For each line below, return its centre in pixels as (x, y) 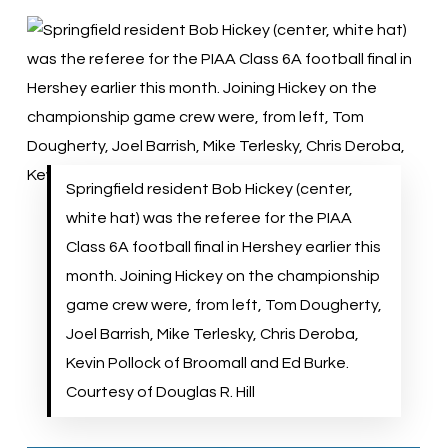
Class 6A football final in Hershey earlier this (223, 247)
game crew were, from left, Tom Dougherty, (223, 305)
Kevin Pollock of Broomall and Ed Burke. (207, 363)
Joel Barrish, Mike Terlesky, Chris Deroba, (212, 334)
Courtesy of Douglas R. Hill (160, 392)
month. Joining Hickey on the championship (222, 276)
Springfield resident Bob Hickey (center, (209, 189)
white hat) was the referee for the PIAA (208, 218)
